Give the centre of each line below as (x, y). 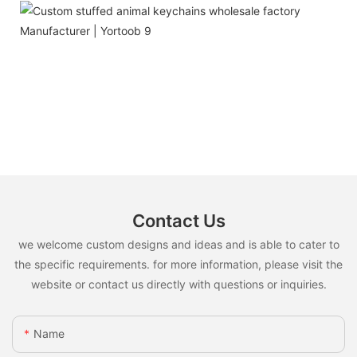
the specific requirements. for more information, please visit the (178, 264)
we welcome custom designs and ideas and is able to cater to (178, 244)
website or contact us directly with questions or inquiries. (178, 284)
